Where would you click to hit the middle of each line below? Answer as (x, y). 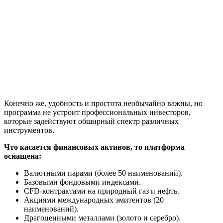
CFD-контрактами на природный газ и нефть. (102, 191)
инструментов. (29, 130)
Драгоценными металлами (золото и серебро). (102, 218)
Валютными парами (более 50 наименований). (103, 173)
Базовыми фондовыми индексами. (82, 182)
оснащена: (23, 156)
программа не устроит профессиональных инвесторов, (97, 112)
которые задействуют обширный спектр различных (91, 121)
